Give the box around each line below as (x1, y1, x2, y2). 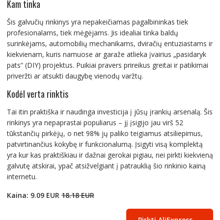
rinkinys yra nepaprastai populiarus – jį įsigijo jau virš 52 (6, 117, 183, 127)
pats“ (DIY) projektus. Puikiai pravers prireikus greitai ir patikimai (6, 60, 208, 70)
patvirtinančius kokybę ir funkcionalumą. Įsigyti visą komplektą (6, 139, 203, 149)
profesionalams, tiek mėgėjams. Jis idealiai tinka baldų (6, 27, 178, 37)
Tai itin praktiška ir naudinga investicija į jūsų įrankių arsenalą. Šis (6, 107, 213, 116)
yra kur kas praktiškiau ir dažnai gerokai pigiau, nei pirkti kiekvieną (6, 150, 213, 160)
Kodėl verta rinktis (6, 87, 68, 100)
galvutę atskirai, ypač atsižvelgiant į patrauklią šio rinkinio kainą (6, 161, 206, 170)
